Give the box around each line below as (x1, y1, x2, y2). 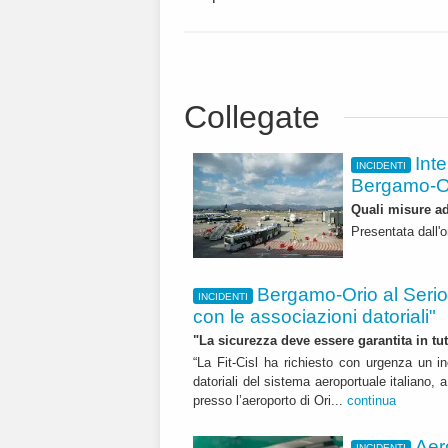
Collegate (184, 99, 320, 136)
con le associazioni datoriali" (193, 306, 436, 328)
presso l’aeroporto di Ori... (193, 392, 347, 408)
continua (347, 392, 396, 408)
